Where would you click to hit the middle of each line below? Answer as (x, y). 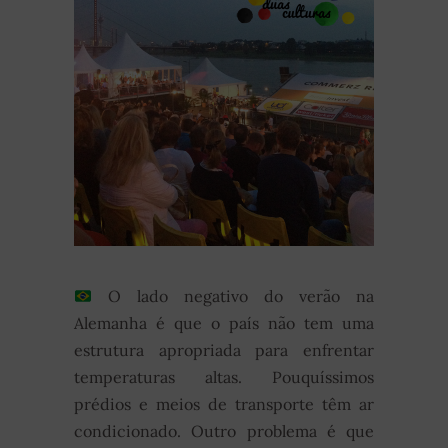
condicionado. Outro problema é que (224, 431)
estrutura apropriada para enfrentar (224, 350)
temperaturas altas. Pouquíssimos (224, 377)
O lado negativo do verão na (241, 296)
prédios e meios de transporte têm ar (224, 404)
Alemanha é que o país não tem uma (224, 323)
